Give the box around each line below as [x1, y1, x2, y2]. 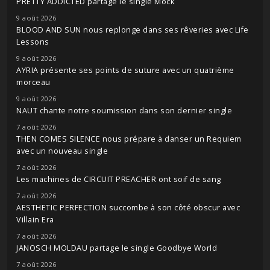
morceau [16, 77, 51, 87]
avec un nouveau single [16, 146, 108, 156]
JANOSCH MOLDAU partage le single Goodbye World [16, 243, 217, 253]
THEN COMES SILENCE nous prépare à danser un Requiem [16, 134, 242, 144]
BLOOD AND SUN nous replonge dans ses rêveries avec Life [16, 25, 249, 35]
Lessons [16, 37, 49, 47]
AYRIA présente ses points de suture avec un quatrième [16, 65, 234, 75]
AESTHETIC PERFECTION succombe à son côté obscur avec [16, 202, 240, 213]
